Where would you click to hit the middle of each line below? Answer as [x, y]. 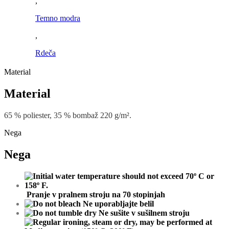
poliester [36, 116]
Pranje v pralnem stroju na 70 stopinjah [96, 194]
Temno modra [58, 18]
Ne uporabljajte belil [117, 203]
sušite [120, 213]
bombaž [85, 116]
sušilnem [152, 213]
